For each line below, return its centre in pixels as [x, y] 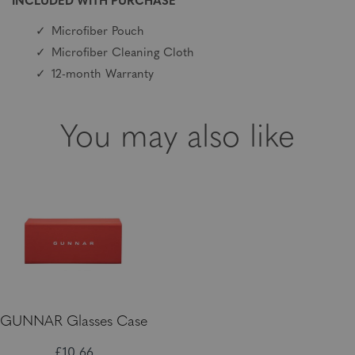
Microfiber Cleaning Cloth [123, 53]
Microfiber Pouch [98, 32]
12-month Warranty [103, 75]
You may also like [177, 139]
